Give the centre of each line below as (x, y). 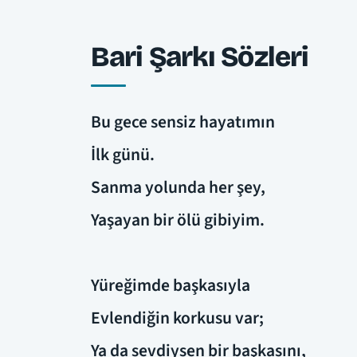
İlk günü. (123, 155)
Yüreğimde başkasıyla (171, 285)
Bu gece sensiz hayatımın (183, 122)
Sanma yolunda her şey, (178, 187)
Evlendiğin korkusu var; (177, 318)
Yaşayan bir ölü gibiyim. (178, 220)
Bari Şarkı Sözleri (200, 57)
